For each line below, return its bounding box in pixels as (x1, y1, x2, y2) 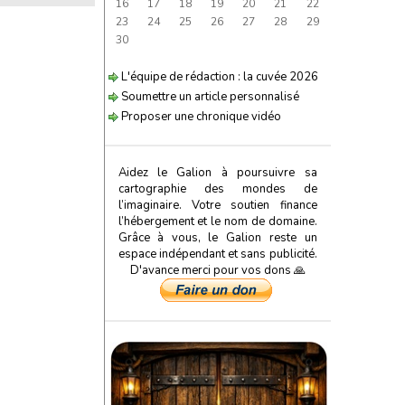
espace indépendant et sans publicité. (118, 246, 317, 262)
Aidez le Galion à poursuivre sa (118, 165, 317, 181)
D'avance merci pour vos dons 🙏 (129, 262, 306, 278)
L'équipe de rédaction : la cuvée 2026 (118, 69, 318, 85)
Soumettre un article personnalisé (118, 89, 299, 105)
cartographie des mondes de (118, 181, 317, 197)
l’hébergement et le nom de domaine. (118, 213, 317, 230)
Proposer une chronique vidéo (118, 108, 281, 125)
